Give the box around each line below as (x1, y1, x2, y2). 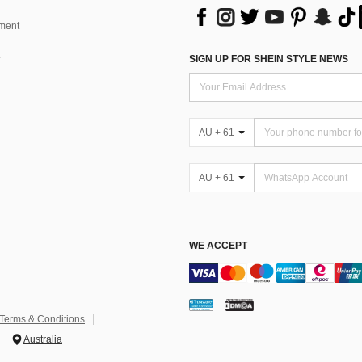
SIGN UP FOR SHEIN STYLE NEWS (189, 53, 348, 65)
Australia (23, 334, 62, 345)
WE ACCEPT (189, 240, 247, 251)
